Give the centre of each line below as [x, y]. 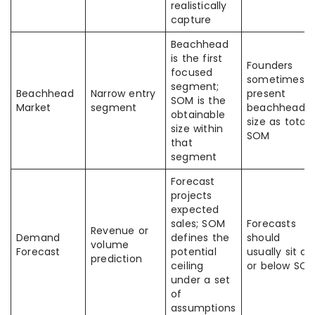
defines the [200, 238]
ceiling [187, 266]
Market [34, 108]
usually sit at [279, 252]
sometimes [276, 79]
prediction [116, 259]
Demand [38, 238]
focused [192, 72]
